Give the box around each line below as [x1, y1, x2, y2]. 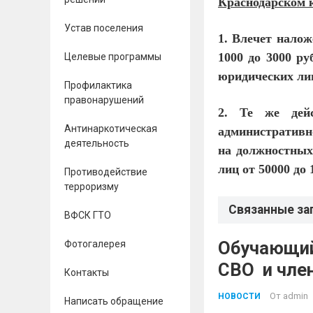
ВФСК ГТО [64, 210, 111, 221]
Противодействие [64, 166, 147, 177]
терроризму [64, 181, 119, 192]
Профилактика [64, 80, 132, 91]
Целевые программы [64, 51, 161, 62]
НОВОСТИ [218, 291, 261, 301]
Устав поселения [64, 22, 143, 34]
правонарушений [64, 94, 144, 105]
